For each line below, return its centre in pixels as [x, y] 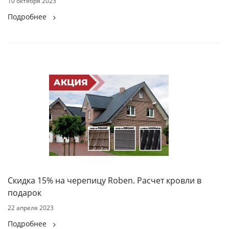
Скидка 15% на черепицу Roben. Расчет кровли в [105, 180]
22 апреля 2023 [31, 208]
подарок [25, 193]
